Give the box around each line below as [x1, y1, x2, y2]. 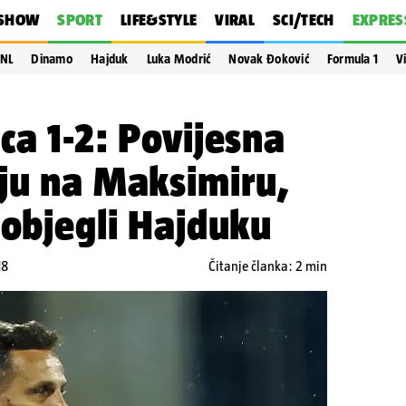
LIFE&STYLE [120, 11, 198, 29]
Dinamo [31, 52, 72, 66]
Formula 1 [326, 52, 379, 66]
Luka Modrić [146, 52, 211, 66]
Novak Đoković [228, 52, 309, 66]
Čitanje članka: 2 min [208, 258, 327, 274]
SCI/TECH [272, 11, 334, 29]
